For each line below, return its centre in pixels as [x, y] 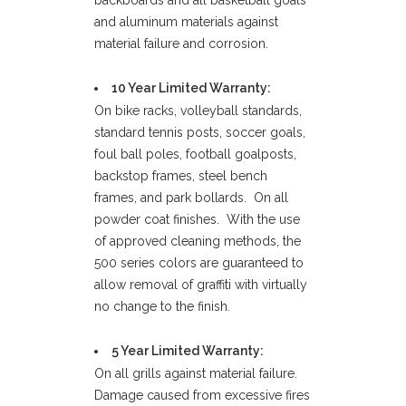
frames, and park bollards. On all [191, 198]
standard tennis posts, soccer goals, [200, 132]
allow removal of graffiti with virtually [201, 285]
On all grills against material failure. [198, 373]
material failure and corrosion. [181, 43]
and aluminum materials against [186, 22]
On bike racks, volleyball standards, [198, 111]
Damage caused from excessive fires [202, 395]
